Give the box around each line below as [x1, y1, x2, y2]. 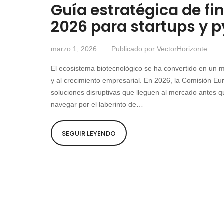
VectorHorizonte [157, 44, 207, 53]
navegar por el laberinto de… [51, 100, 143, 108]
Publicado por [111, 44, 157, 53]
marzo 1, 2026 [51, 44, 97, 53]
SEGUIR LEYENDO [62, 128, 116, 138]
